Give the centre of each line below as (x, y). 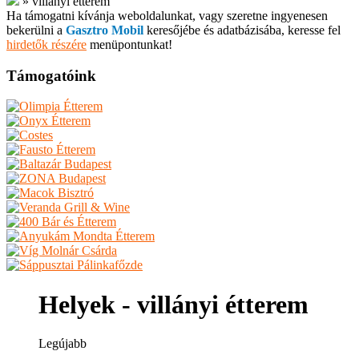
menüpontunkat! (129, 44)
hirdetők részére (46, 44)
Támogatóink (51, 75)
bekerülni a (36, 30)
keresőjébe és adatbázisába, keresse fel (242, 30)
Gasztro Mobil (105, 30)
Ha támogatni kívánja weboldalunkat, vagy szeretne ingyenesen (167, 16)
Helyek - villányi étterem (173, 304)
